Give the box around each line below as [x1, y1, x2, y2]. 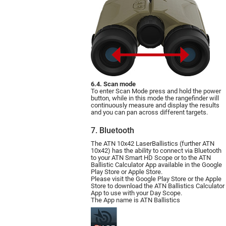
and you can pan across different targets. [91, 108, 208, 117]
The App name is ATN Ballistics [91, 196, 180, 204]
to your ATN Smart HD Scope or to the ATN [91, 154, 211, 162]
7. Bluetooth [91, 126, 134, 136]
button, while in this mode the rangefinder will [91, 94, 219, 102]
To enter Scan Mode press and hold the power [91, 87, 221, 95]
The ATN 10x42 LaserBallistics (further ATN [91, 140, 214, 148]
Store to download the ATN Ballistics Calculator [91, 182, 224, 190]
